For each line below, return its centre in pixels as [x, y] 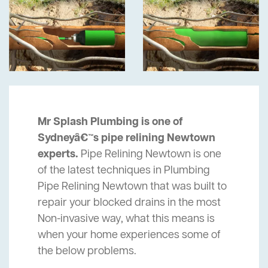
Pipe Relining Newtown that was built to [132, 187]
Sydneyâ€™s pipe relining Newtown [127, 138]
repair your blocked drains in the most [129, 203]
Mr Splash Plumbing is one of [110, 122]
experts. [58, 155]
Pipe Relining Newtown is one [150, 155]
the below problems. [87, 252]
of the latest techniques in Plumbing [124, 171]
